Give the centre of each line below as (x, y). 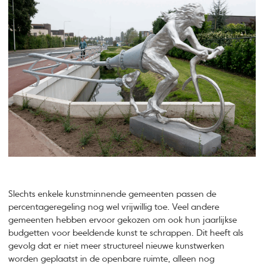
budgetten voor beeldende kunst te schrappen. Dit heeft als (126, 233)
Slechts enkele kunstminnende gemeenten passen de (113, 194)
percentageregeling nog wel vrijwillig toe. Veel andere (114, 207)
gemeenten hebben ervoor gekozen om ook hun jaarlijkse (123, 220)
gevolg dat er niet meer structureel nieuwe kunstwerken (117, 246)
